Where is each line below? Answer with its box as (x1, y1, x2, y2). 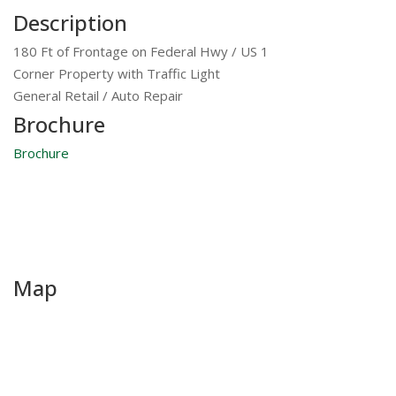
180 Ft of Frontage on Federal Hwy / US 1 (13, 42, 269, 61)
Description (13, 8, 127, 38)
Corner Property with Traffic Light (13, 65, 220, 83)
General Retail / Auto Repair (13, 87, 183, 105)
